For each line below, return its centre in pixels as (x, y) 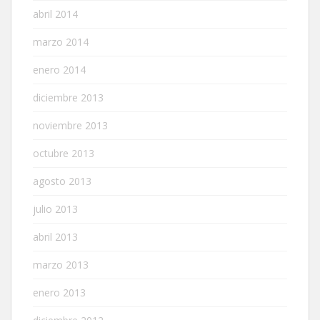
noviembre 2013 (70, 126)
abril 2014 (55, 14)
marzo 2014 (61, 42)
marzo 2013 (61, 265)
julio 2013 (55, 209)
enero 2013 (59, 293)
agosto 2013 (62, 181)
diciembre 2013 (68, 98)
